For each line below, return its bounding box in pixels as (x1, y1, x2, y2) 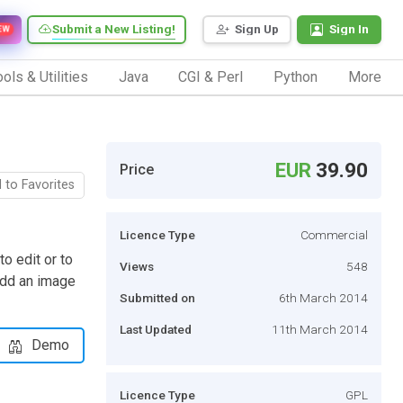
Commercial (300, 227, 368, 242)
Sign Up (235, 22, 279, 37)
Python (273, 67, 318, 85)
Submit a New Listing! (52, 22, 175, 37)
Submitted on (120, 290, 195, 305)
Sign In (329, 22, 369, 37)
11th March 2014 (272, 321, 368, 336)
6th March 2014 (279, 290, 368, 305)
